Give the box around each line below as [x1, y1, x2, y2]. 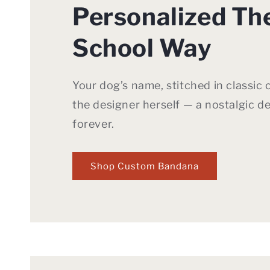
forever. [72, 118, 115, 131]
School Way [72, 33, 213, 63]
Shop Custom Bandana [90, 160, 199, 172]
